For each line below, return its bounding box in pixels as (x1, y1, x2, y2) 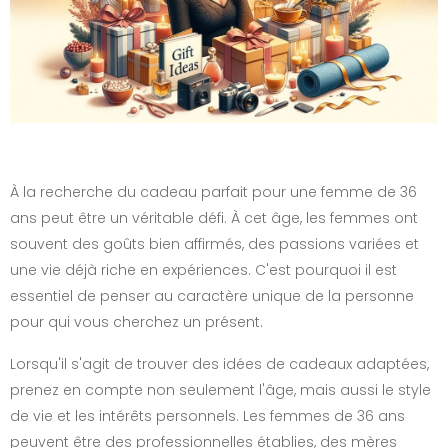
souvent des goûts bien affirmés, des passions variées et (10, 233, 419, 254)
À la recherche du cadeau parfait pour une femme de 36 (10, 181, 417, 202)
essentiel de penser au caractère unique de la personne (10, 285, 414, 306)
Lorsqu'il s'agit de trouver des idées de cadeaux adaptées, (10, 353, 429, 374)
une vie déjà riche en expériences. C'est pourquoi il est (10, 259, 397, 280)
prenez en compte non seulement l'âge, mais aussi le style (10, 379, 431, 400)
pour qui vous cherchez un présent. (10, 311, 263, 332)
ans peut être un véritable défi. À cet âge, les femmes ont (10, 207, 418, 228)
